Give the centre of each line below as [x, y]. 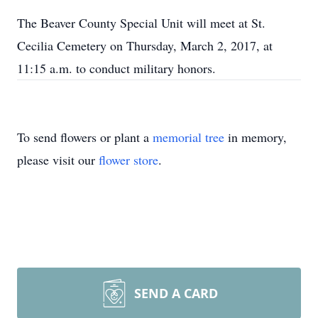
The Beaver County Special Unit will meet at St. [141, 23]
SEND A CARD [176, 293]
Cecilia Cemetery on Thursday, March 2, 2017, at [145, 45]
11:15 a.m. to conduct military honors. [116, 68]
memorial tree [188, 137]
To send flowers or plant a [85, 137]
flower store [128, 160]
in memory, [256, 137]
